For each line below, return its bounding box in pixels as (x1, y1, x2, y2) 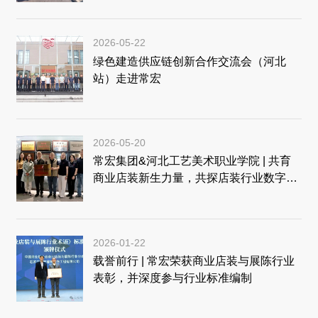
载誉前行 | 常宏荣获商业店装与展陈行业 (92, 254, 295, 268)
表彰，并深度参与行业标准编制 (92, 271, 252, 285)
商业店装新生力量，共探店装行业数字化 (92, 171, 297, 185)
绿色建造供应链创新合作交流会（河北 (92, 54, 286, 67)
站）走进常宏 (92, 71, 161, 84)
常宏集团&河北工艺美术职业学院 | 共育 (92, 154, 291, 168)
